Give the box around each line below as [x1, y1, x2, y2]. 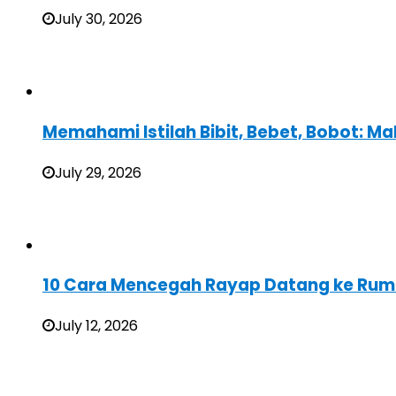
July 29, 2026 [55, 162, 141, 183]
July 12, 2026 [55, 316, 138, 337]
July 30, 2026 [55, 9, 142, 30]
